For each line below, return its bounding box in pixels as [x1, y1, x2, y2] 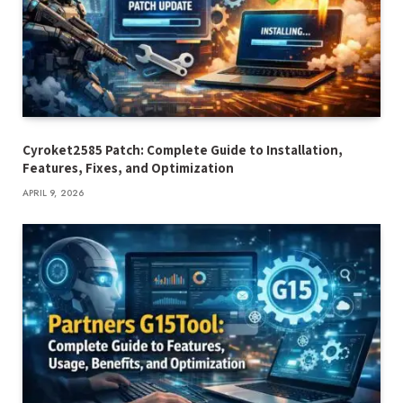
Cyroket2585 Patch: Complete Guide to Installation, [22, 140, 343, 158]
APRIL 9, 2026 [22, 185, 85, 200]
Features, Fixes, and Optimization [22, 158, 234, 176]
